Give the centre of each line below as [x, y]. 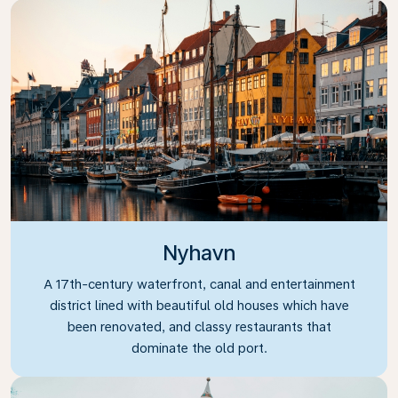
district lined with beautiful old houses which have [199, 305]
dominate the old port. [199, 348]
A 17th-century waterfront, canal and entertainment [199, 284]
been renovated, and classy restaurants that [199, 326]
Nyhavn [199, 253]
